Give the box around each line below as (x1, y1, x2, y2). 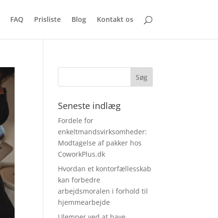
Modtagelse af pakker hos (58, 138, 142, 147)
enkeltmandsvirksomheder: (58, 127, 147, 136)
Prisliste (34, 15, 61, 24)
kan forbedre (58, 175, 101, 184)
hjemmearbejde (58, 198, 110, 207)
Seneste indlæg (58, 100, 121, 111)
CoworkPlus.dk (58, 149, 106, 159)
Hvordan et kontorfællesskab (58, 164, 152, 173)
